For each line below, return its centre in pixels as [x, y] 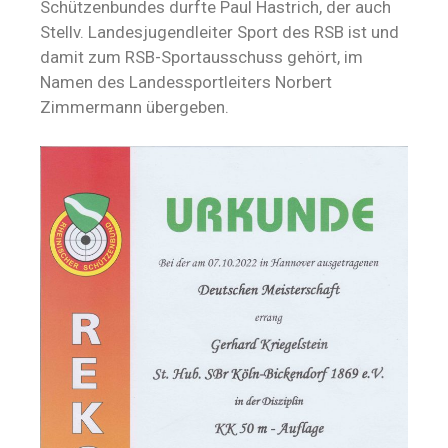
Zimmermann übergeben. [134, 107]
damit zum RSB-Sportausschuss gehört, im [201, 57]
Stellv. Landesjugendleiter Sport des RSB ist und [219, 32]
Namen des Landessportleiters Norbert [186, 82]
